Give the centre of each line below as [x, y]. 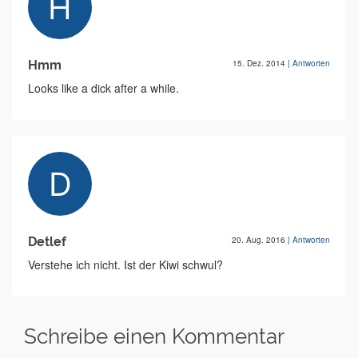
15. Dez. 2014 [260, 64]
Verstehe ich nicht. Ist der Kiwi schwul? [125, 265]
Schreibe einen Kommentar [154, 337]
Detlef [47, 242]
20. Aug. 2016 [260, 240]
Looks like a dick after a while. [103, 88]
